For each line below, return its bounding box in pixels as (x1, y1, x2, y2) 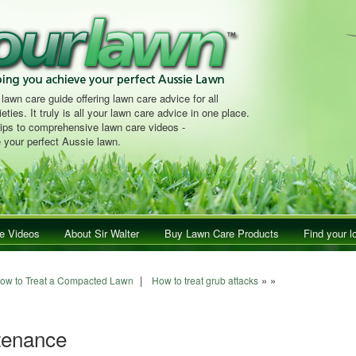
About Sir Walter (64, 226, 140, 241)
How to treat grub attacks (151, 273, 258, 287)
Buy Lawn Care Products (164, 226, 279, 241)
